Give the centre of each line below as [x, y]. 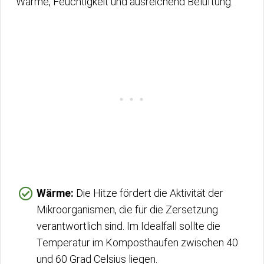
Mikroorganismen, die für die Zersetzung [127, 209]
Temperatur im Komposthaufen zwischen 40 [137, 242]
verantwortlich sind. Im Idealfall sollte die [128, 226]
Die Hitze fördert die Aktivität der [148, 193]
